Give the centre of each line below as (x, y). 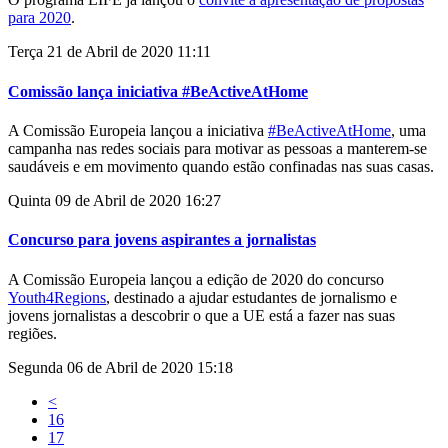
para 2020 (39, 18)
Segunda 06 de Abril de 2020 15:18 (120, 367)
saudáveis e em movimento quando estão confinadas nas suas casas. (221, 166)
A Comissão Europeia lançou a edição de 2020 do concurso (196, 279)
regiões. (32, 333)
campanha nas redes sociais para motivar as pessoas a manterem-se (217, 148)
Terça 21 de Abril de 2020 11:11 (109, 52)
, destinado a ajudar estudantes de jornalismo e (251, 297)
